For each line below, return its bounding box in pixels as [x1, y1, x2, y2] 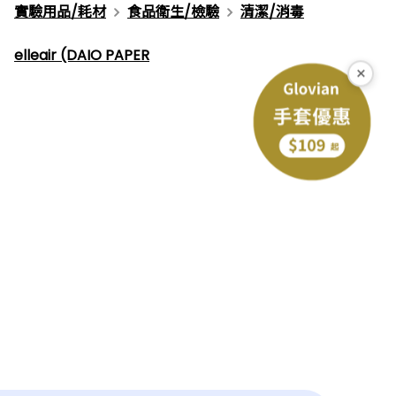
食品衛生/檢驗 [127, 2, 219, 22]
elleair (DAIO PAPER [14, 44, 149, 65]
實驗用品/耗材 [14, 2, 106, 22]
